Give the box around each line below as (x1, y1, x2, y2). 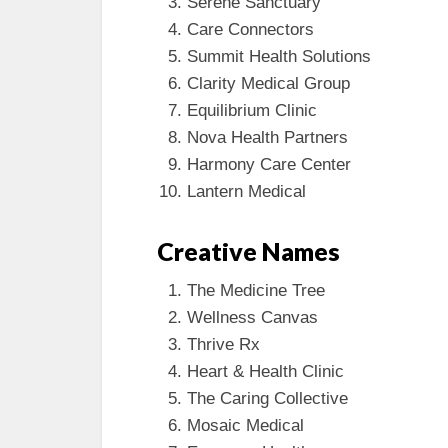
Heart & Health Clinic (187, 361, 344, 381)
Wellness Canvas (187, 307, 318, 327)
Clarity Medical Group (187, 73, 350, 93)
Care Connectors (187, 19, 314, 39)
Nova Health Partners (187, 127, 348, 147)
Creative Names (157, 235, 340, 266)
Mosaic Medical (187, 415, 304, 435)
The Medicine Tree (187, 280, 325, 300)
